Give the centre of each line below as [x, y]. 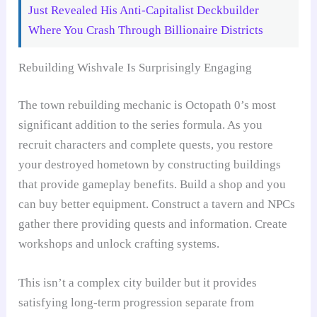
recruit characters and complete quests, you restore [146, 145]
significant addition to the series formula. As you [141, 125]
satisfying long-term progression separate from [137, 303]
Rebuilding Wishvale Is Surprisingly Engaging [136, 67]
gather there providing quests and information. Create [153, 224]
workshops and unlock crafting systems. [119, 244]
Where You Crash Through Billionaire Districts [146, 30]
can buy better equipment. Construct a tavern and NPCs [157, 204]
